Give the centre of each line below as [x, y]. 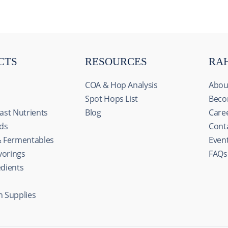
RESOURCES [116, 62]
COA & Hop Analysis [121, 85]
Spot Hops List [112, 99]
